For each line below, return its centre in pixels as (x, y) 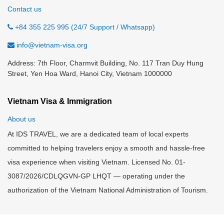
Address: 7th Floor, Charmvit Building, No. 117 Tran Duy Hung (105, 63)
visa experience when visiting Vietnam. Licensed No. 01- (96, 162)
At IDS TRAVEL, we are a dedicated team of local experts (98, 134)
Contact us (24, 9)
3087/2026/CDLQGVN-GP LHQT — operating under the (96, 176)
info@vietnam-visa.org (52, 45)
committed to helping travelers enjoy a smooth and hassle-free (106, 148)
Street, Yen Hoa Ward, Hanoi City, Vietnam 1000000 (90, 73)
